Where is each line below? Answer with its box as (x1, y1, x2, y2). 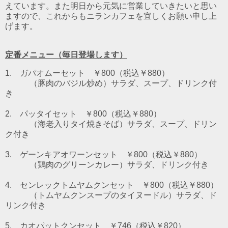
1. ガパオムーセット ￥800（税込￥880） (5, 68, 169, 77)
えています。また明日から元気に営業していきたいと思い (5, 1, 217, 10)
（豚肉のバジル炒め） (30, 78, 111, 88)
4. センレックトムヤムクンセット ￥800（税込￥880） (5, 180, 218, 189)
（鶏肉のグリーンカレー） (30, 160, 127, 169)
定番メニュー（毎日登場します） (5, 50, 127, 59)
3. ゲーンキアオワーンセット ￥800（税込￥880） (5, 150, 202, 159)
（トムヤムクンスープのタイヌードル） (30, 190, 176, 199)
